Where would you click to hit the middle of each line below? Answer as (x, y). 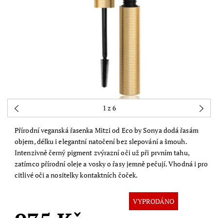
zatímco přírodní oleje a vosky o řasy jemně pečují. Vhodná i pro (111, 164)
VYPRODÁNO (154, 201)
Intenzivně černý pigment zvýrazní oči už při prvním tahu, (102, 153)
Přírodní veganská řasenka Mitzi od (68, 130)
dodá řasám (180, 130)
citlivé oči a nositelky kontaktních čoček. (76, 175)
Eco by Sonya (142, 130)
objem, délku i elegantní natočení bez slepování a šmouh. (101, 142)
